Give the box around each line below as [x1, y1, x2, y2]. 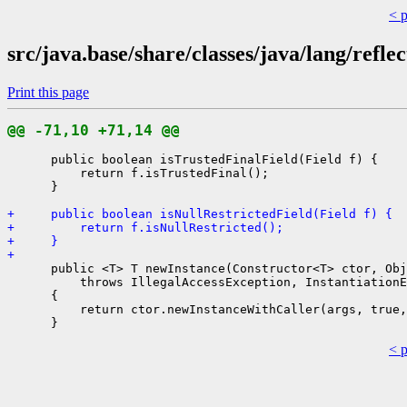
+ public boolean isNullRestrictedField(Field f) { [7, 206, 392, 221]
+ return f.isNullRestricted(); [7, 220, 283, 234]
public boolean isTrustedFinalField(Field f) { [7, 152, 378, 166]
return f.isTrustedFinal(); [7, 165, 269, 180]
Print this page [7, 84, 89, 100]
